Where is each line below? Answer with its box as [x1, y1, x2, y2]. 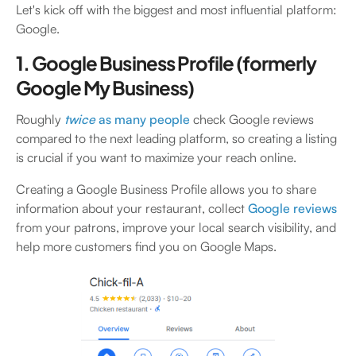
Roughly [16, 111, 64, 127]
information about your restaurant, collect [16, 200, 248, 216]
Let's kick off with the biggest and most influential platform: [16, 2, 337, 17]
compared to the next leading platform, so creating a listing [16, 130, 337, 146]
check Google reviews [190, 111, 314, 127]
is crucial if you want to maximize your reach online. [16, 149, 300, 165]
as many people [95, 111, 190, 127]
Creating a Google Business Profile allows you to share [16, 181, 316, 197]
